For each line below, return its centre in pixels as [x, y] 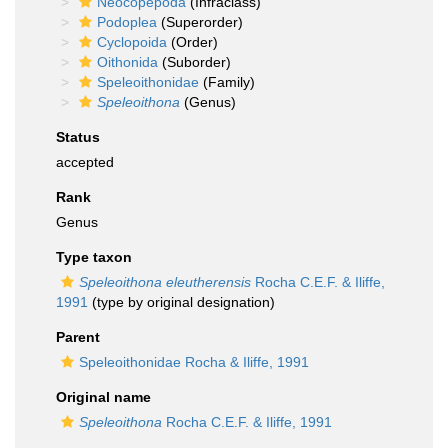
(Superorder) [200, 22]
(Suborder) [194, 62]
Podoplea [127, 22]
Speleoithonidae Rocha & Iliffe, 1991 [194, 362]
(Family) [227, 82]
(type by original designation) [181, 302]
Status [78, 137]
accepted [85, 162]
